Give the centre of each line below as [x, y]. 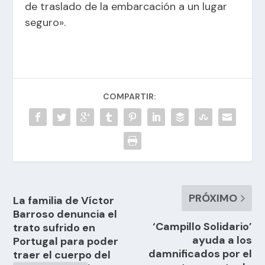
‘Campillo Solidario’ [202, 226]
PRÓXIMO [213, 198]
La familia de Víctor [64, 200]
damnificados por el [200, 253]
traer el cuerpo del [62, 255]
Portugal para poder [66, 241]
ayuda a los [222, 240]
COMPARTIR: [130, 96]
